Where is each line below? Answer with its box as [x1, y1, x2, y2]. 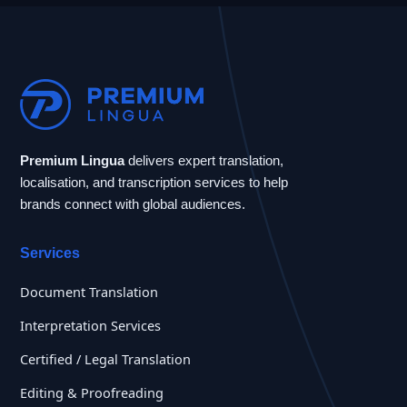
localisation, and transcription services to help [20, 174, 288, 190]
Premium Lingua [20, 152, 124, 168]
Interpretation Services [20, 315, 161, 334]
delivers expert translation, [124, 152, 283, 168]
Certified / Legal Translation [20, 349, 191, 368]
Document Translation [20, 282, 158, 301]
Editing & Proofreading [20, 382, 164, 402]
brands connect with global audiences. [20, 195, 245, 212]
